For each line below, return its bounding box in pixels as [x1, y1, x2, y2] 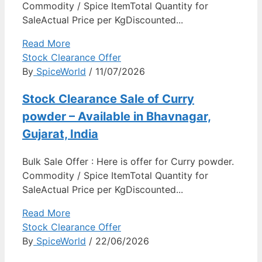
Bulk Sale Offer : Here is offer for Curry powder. [22, 155, 234, 167]
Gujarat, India [22, 126, 98, 141]
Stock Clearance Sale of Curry [22, 91, 194, 106]
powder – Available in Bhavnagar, [22, 109, 211, 123]
